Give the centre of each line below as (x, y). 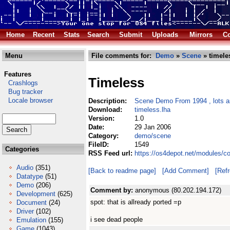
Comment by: (113, 190)
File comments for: (122, 56)
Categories (21, 149)
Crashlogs (20, 83)
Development (36, 194)
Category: (104, 136)
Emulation (31, 220)
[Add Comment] (186, 171)
